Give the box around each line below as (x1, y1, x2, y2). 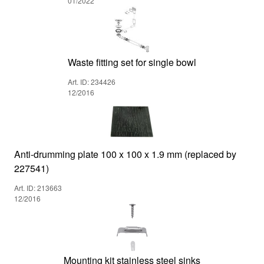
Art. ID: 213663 (14, 183, 62, 193)
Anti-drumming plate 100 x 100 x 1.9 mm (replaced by (14, 147, 236, 161)
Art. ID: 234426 (68, 77, 115, 87)
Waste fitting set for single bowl (68, 55, 196, 69)
